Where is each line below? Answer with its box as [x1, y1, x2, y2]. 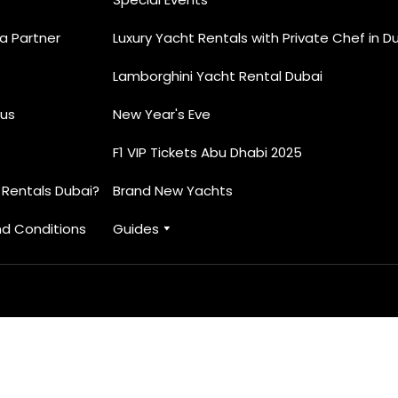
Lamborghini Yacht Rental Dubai [113, 66, 323, 85]
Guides [113, 219, 160, 238]
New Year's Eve [113, 104, 211, 123]
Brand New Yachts [113, 180, 234, 200]
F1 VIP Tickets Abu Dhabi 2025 [113, 142, 303, 162]
